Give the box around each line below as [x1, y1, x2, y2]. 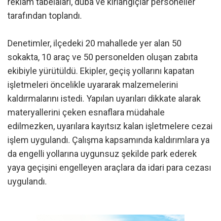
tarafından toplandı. [7, 10, 82, 21]
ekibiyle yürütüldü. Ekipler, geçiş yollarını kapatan [7, 65, 194, 76]
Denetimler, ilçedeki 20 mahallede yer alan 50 [7, 37, 182, 48]
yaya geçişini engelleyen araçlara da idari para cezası [7, 162, 211, 173]
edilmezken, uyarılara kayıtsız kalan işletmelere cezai [7, 120, 213, 131]
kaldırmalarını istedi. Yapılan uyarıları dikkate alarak [7, 93, 201, 104]
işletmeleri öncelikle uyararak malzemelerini [7, 79, 178, 90]
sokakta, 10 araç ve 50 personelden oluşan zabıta [7, 51, 198, 62]
